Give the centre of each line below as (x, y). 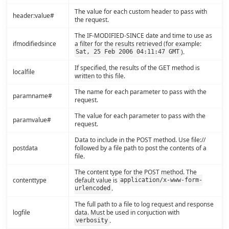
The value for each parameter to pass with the (140, 116)
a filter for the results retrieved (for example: (138, 43)
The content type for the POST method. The (135, 172)
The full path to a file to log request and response (144, 204)
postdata (25, 148)
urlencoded (92, 188)
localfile (24, 72)
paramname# (32, 96)
